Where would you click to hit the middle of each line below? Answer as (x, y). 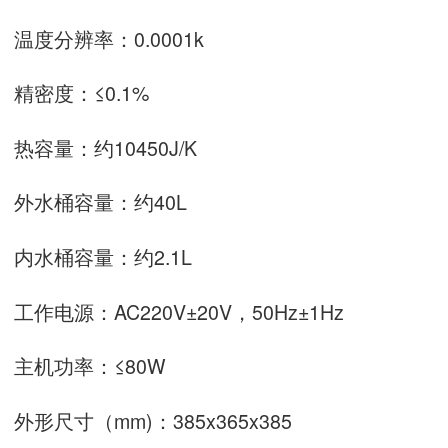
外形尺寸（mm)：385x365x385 (153, 420)
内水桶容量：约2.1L (103, 257)
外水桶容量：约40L (100, 202)
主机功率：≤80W (95, 366)
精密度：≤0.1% (81, 93)
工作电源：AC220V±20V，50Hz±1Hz (189, 311)
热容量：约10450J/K (105, 147)
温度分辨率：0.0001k (109, 38)
